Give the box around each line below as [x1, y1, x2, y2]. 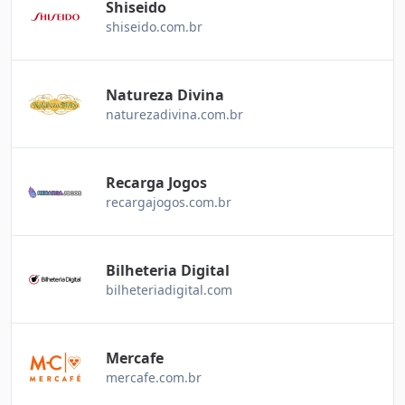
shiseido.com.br [106, 18, 202, 36]
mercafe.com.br [106, 369, 202, 387]
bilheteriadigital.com [106, 281, 232, 299]
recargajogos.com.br [106, 193, 231, 212]
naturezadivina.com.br [106, 106, 243, 124]
